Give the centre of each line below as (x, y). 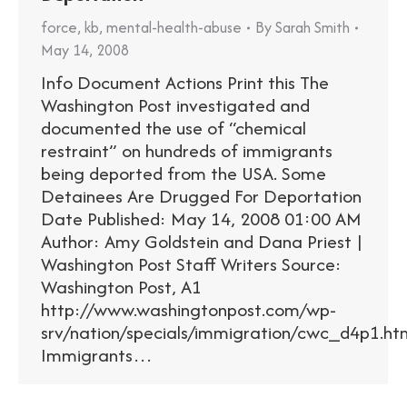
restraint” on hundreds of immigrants (187, 151)
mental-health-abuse (174, 28)
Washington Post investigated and (175, 105)
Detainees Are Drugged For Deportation (201, 196)
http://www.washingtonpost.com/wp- (189, 310)
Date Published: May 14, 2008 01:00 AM (201, 219)
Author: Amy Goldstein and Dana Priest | (202, 242)
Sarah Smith (313, 28)
